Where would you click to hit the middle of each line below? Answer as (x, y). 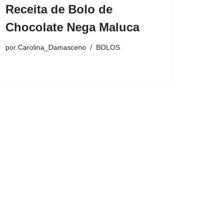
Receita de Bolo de (59, 9)
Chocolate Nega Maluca (72, 27)
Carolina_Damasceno (52, 48)
